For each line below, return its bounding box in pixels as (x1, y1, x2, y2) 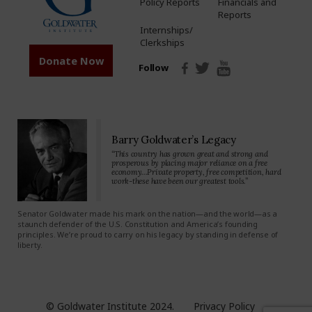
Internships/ (140, 23, 194, 36)
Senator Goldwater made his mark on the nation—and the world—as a (17, 208, 277, 219)
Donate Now (38, 53, 104, 68)
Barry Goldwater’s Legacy (111, 132, 236, 146)
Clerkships (140, 36, 185, 49)
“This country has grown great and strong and (111, 148, 268, 159)
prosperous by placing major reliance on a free (111, 157, 267, 168)
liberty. (17, 239, 43, 250)
